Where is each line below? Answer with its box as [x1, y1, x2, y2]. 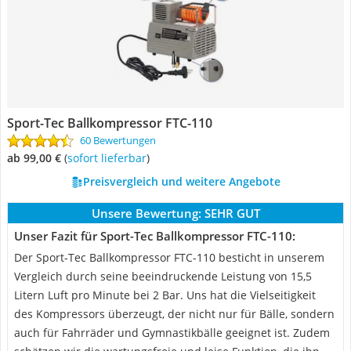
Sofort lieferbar [73, 150, 147, 165]
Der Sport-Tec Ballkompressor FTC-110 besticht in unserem [14, 250, 324, 265]
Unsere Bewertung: [91, 205, 201, 221]
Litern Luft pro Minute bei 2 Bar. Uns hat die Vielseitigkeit [14, 288, 316, 302]
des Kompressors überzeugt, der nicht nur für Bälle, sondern [14, 306, 335, 321]
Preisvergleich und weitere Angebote [82, 174, 280, 189]
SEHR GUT [204, 205, 260, 221]
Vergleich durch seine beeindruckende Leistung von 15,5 [14, 269, 312, 284]
